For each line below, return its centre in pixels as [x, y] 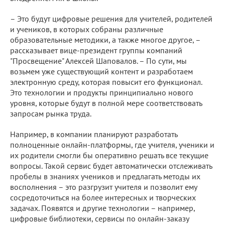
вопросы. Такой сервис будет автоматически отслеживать [111, 165]
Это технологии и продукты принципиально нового [102, 92]
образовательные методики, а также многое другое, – [105, 39]
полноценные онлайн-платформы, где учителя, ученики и [112, 144]
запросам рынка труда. [51, 113]
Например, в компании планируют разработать [94, 134]
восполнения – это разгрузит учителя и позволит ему [103, 187]
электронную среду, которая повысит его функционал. [106, 82]
